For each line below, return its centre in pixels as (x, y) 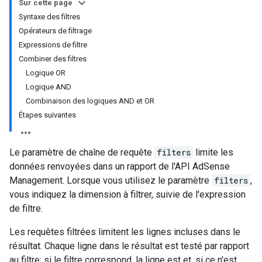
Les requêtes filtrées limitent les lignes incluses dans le (125, 232)
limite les (213, 152)
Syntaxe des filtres (49, 17)
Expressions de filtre (53, 45)
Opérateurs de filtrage (55, 31)
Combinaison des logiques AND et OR (90, 101)
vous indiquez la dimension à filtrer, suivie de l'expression (127, 194)
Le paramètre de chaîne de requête (82, 152)
